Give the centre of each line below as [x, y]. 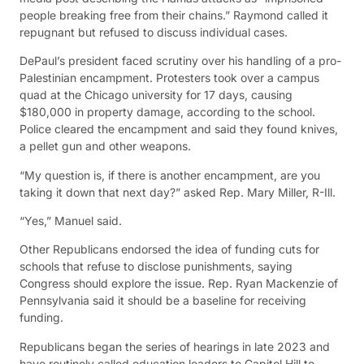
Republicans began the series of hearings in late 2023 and [175, 346]
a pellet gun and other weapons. [105, 146]
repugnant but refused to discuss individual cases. [154, 32]
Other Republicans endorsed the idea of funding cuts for [169, 249]
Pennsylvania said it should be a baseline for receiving [163, 301]
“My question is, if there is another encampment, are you [170, 175]
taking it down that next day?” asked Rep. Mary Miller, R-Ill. [178, 192]
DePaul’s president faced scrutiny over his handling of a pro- [180, 61]
